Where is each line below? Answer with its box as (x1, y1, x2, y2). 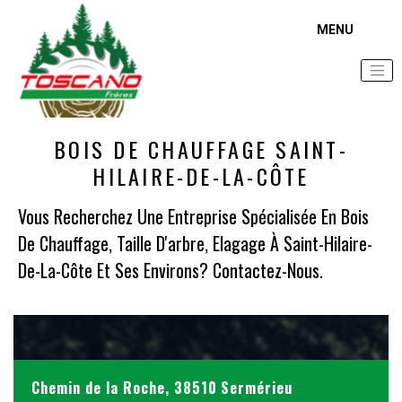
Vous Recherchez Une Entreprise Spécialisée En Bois (18, 203, 369, 230)
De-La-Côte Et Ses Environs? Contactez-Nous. (18, 257, 323, 284)
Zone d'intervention (56, 84, 132, 100)
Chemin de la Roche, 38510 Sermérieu (31, 377, 293, 398)
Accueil (12, 84, 39, 100)
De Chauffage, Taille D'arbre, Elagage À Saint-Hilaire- (18, 230, 372, 257)
